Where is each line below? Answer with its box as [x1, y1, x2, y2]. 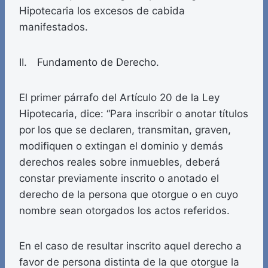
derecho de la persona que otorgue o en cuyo [19, 188, 238, 201]
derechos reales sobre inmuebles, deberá [19, 156, 220, 169]
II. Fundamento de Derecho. [19, 56, 159, 69]
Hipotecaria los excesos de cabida [19, 5, 185, 17]
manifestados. [19, 21, 88, 33]
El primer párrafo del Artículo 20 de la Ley [19, 92, 220, 104]
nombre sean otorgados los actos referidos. [19, 205, 230, 217]
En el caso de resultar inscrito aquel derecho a [19, 240, 242, 252]
